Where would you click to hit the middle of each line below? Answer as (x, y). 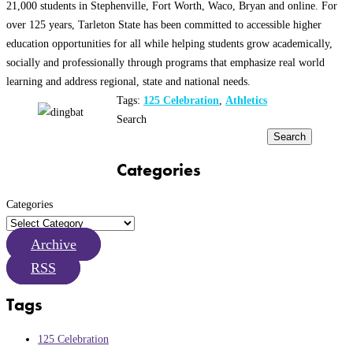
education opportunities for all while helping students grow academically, (169, 44)
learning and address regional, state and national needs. (128, 82)
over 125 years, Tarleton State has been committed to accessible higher (164, 25)
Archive (54, 244)
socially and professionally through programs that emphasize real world (165, 63)
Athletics (246, 100)
